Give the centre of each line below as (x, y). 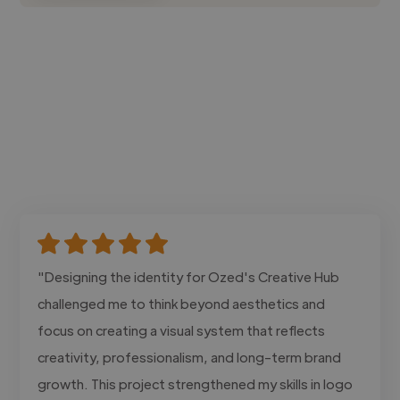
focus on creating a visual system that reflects (182, 329)
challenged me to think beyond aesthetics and (182, 303)
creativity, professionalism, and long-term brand (190, 356)
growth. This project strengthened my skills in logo (196, 383)
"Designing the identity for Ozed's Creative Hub (189, 276)
